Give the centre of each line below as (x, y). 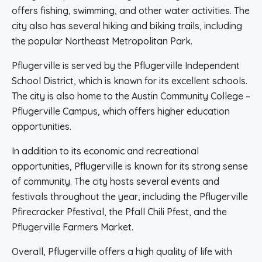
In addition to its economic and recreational (105, 151)
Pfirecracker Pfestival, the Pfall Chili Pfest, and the (119, 212)
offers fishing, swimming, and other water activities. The (131, 11)
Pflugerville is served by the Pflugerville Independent (126, 65)
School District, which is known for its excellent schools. (130, 81)
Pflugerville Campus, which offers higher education (121, 111)
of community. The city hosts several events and (116, 181)
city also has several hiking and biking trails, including (127, 26)
